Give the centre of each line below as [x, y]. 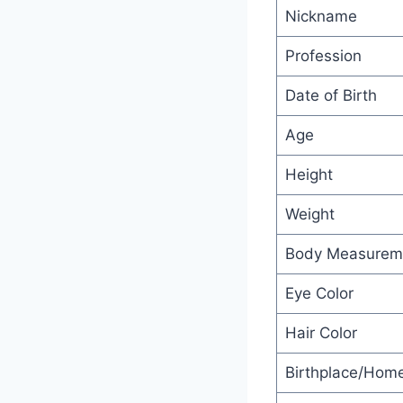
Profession [323, 55]
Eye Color [319, 293]
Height [309, 174]
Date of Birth [331, 95]
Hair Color [321, 332]
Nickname [321, 16]
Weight [309, 214]
